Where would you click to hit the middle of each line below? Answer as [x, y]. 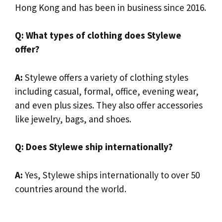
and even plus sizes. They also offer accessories [109, 105]
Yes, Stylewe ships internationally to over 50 [111, 175]
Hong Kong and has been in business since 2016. [111, 7]
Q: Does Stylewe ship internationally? [94, 147]
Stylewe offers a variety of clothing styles [106, 77]
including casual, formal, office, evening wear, [107, 91]
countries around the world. [71, 189]
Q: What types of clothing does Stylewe [98, 35]
